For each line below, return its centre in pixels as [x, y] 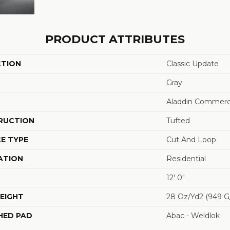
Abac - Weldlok [193, 216]
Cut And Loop [191, 140]
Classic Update [193, 64]
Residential [186, 159]
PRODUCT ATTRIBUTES [115, 39]
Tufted [178, 121]
